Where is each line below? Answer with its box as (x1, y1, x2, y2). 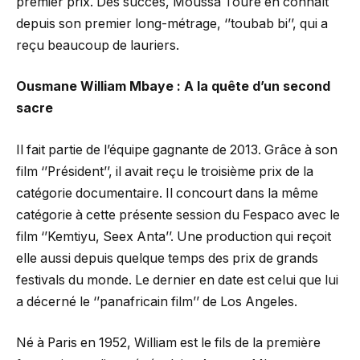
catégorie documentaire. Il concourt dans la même (16, 185, 318, 201)
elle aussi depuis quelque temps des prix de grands (16, 250, 318, 266)
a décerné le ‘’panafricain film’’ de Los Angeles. (16, 293, 297, 309)
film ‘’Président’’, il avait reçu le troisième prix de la (16, 163, 313, 179)
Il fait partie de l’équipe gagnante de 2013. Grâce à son (16, 141, 337, 157)
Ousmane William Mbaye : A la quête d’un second (16, 79, 330, 95)
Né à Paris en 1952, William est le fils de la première (16, 335, 321, 351)
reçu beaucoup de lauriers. (16, 37, 179, 53)
